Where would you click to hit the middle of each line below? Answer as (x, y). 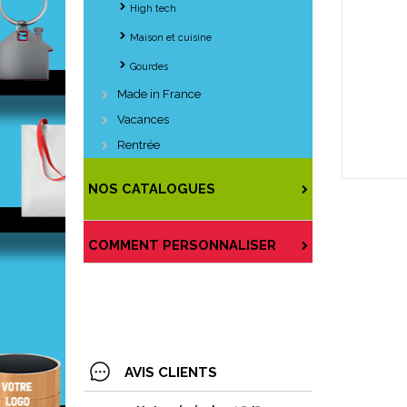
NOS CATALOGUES (152, 189)
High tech (153, 9)
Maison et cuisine (171, 38)
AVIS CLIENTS (171, 372)
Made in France (159, 94)
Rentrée (139, 145)
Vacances (143, 119)
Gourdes (149, 67)
